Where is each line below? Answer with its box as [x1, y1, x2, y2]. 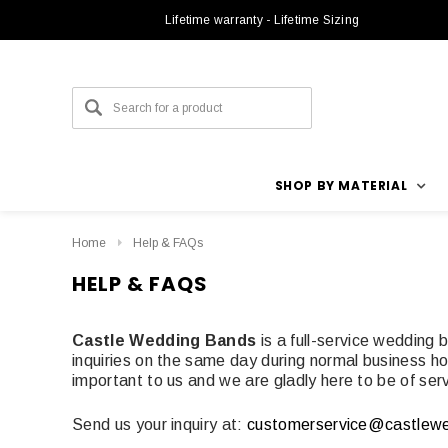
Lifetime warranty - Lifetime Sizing [164, 13, 360, 27]
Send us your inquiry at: [72, 415, 248, 433]
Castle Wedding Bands [72, 331, 257, 349]
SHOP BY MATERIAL [274, 177, 408, 194]
